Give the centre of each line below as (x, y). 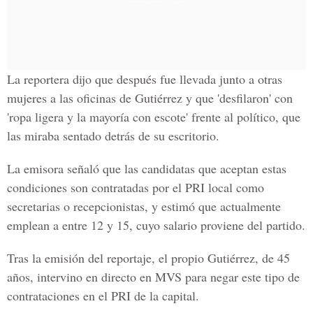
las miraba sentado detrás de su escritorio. (113, 136)
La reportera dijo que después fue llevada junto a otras (145, 79)
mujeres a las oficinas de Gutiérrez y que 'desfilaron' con (150, 98)
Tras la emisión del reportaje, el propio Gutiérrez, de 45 (148, 258)
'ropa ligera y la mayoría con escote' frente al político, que (154, 117)
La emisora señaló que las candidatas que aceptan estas (147, 168)
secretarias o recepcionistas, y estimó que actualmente (144, 206)
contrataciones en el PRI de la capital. (103, 296)
